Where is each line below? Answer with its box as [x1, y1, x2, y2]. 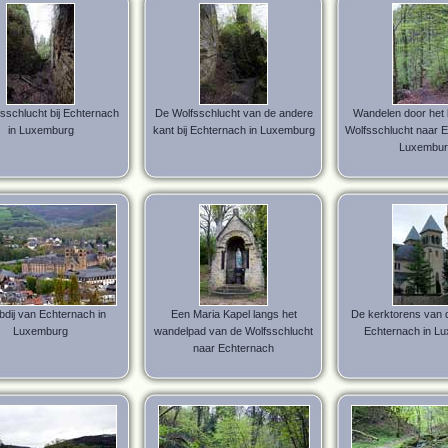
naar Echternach [193, 342, 274, 354]
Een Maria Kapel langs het [170, 308, 297, 320]
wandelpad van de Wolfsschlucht [154, 325, 313, 337]
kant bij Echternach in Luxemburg [152, 124, 315, 136]
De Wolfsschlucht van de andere [154, 107, 313, 119]
